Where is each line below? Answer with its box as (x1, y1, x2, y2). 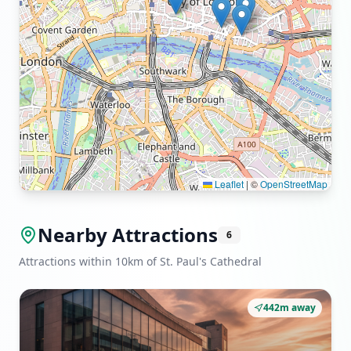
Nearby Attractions (38, 222, 218, 248)
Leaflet (212, 177, 244, 190)
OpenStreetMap (260, 177, 327, 190)
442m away (263, 301, 316, 314)
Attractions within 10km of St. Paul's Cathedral (19, 254, 262, 269)
